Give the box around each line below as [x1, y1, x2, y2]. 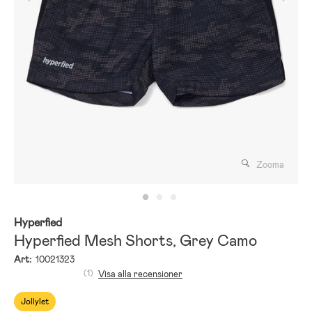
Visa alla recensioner [98, 267, 182, 280]
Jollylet [21, 295, 49, 307]
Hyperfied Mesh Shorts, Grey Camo [14, 230, 257, 251]
